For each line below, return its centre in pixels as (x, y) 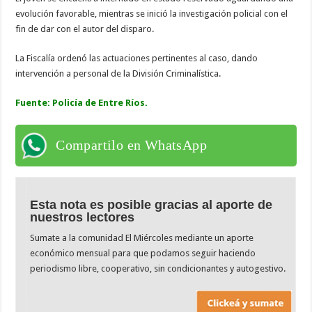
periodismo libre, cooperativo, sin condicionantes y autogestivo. (158, 268)
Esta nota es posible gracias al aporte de (151, 204)
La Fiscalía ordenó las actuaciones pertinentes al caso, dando (137, 58)
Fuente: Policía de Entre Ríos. (82, 102)
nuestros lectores (83, 217)
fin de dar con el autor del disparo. (85, 29)
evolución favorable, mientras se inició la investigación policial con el (152, 13)
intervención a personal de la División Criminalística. (118, 73)
